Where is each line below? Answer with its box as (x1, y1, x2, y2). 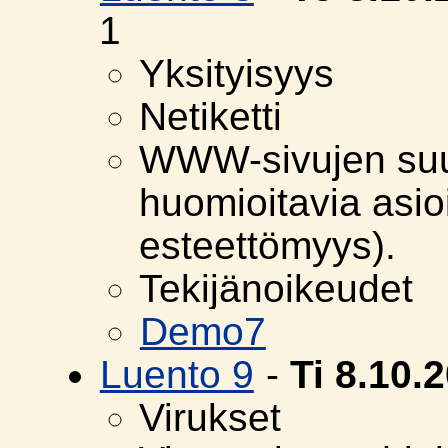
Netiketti (138, 95, 282, 139)
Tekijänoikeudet (138, 267, 413, 311)
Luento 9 (99, 353, 254, 397)
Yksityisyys (138, 52, 334, 96)
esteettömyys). (138, 224, 396, 268)
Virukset (138, 396, 281, 440)
